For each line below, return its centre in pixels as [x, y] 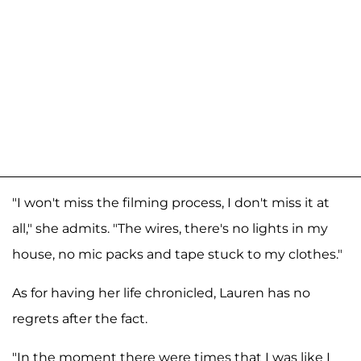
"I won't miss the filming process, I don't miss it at [171, 202]
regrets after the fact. [80, 318]
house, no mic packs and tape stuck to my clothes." [177, 254]
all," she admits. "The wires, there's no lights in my [170, 228]
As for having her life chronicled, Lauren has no [161, 293]
